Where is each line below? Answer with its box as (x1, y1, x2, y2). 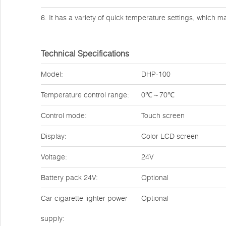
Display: (41, 132, 67, 141)
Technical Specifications (41, 48, 129, 59)
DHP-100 (141, 70, 171, 79)
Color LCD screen (141, 132, 199, 141)
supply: (41, 214, 65, 223)
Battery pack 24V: (41, 173, 98, 182)
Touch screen (141, 111, 185, 120)
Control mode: (41, 111, 87, 120)
